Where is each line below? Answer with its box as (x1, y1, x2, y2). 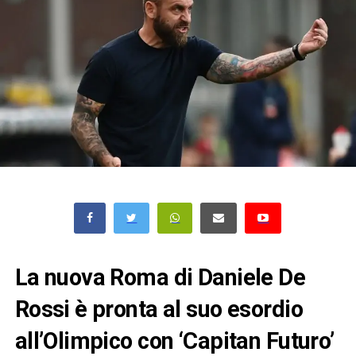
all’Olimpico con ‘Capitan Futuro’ (14, 327, 335, 354)
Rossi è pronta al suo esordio (14, 295, 303, 323)
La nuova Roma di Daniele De (14, 263, 306, 291)
